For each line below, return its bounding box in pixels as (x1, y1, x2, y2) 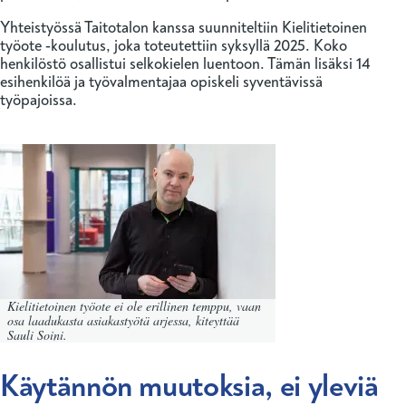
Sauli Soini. (7, 326, 67, 344)
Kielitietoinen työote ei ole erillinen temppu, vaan (7, 297, 261, 315)
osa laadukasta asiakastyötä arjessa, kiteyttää (7, 312, 239, 330)
